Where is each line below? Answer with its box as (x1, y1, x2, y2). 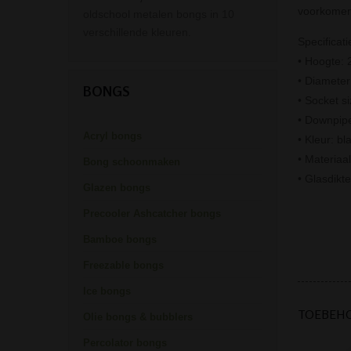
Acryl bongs (83, 130, 142, 143)
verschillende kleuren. (83, 26, 191, 39)
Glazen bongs (83, 182, 150, 194)
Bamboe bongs (83, 233, 157, 246)
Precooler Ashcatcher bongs (83, 208, 221, 220)
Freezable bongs (83, 259, 164, 272)
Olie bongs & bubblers (83, 311, 193, 324)
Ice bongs (83, 285, 131, 298)
